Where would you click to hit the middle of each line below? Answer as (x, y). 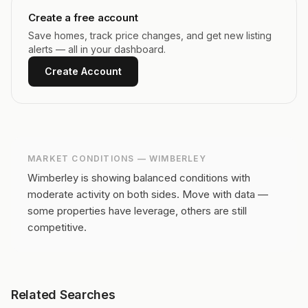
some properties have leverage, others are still (137, 211)
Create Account (83, 71)
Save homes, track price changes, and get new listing (150, 35)
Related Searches (63, 295)
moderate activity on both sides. (103, 194)
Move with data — (225, 194)
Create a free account (83, 18)
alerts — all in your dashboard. (97, 49)
